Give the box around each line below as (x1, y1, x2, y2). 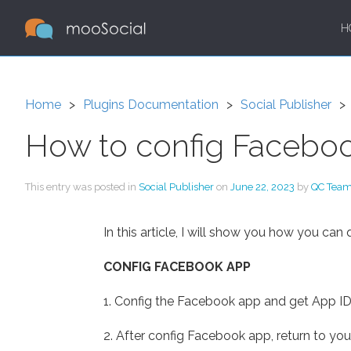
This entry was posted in (25, 181, 139, 193)
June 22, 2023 (230, 181, 295, 193)
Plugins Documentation (83, 97, 219, 113)
